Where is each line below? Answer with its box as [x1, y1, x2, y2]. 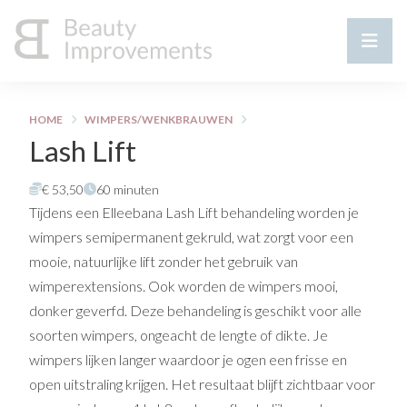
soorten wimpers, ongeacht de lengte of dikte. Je [29, 326, 328, 343]
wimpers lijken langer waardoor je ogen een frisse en [29, 351, 347, 368]
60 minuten [96, 182, 159, 197]
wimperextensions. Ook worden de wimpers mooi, [29, 277, 338, 294]
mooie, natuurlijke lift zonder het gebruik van [29, 253, 298, 270]
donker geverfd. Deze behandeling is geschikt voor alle [29, 302, 362, 319]
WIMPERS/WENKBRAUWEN [84, 113, 233, 126]
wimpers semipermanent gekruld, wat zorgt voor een [29, 228, 353, 245]
